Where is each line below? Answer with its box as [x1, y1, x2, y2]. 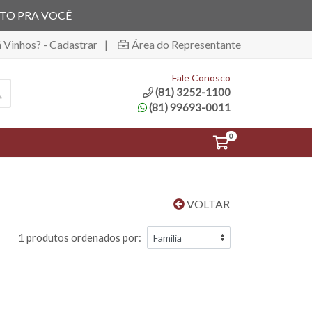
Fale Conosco [172, 71, 231, 84]
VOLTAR [185, 197, 230, 210]
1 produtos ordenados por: [18, 231, 141, 244]
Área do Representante [132, 37, 241, 51]
